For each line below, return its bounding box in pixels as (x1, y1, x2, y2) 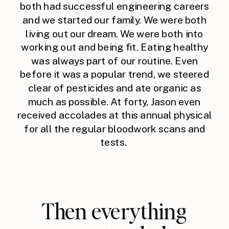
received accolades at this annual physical (17, 109, 212, 121)
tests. (100, 136, 129, 148)
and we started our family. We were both (22, 14, 207, 26)
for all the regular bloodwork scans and (24, 123, 205, 134)
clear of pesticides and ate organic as (28, 82, 201, 94)
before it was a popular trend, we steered (20, 68, 209, 80)
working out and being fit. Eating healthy (21, 41, 208, 53)
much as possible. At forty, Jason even (28, 96, 201, 107)
